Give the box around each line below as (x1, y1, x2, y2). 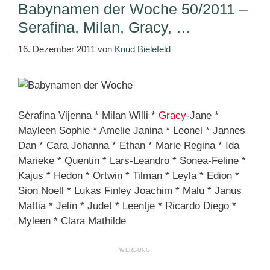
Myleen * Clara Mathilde (18, 215, 126, 227)
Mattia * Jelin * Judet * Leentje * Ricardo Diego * (18, 200, 236, 212)
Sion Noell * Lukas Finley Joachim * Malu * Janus (18, 185, 242, 197)
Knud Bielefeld (115, 43, 171, 54)
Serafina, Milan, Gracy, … (18, 19, 191, 36)
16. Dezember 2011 (18, 43, 95, 54)
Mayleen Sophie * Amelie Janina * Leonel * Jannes (18, 125, 245, 137)
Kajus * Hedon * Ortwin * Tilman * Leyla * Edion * (18, 170, 239, 182)
